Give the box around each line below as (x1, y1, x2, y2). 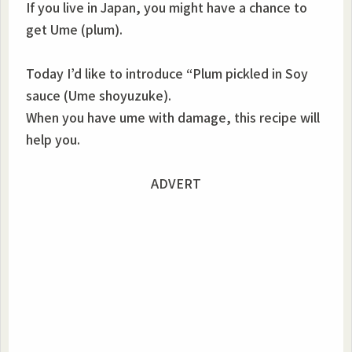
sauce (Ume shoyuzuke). (26, 85, 171, 104)
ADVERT (151, 174, 201, 193)
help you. (26, 129, 80, 148)
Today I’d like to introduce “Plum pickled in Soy (26, 63, 308, 82)
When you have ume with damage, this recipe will (26, 107, 320, 126)
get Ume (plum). (26, 19, 123, 38)
